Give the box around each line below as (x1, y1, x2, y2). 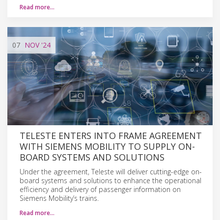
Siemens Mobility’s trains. (20, 193, 99, 203)
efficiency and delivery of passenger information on (20, 184, 181, 194)
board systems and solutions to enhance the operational (20, 175, 201, 185)
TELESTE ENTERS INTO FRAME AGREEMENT (20, 129, 202, 141)
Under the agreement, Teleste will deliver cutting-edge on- (20, 166, 202, 176)
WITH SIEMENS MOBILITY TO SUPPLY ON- (20, 140, 195, 152)
